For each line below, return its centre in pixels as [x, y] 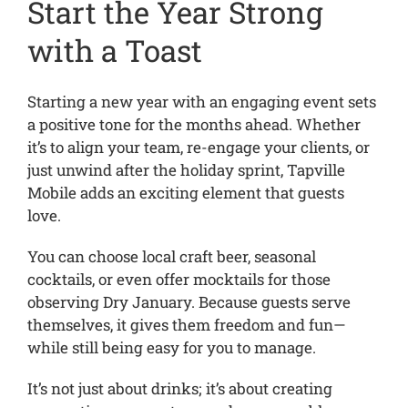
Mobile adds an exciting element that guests [185, 192]
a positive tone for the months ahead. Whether [194, 124]
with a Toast [114, 51]
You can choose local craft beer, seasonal [171, 256]
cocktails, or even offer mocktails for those [178, 279]
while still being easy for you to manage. [171, 347]
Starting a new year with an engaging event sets [201, 101]
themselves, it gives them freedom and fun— [186, 324]
